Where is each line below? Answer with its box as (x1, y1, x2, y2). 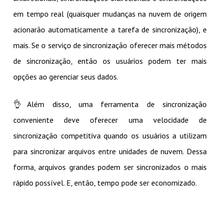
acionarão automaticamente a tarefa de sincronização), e (13, 25, 207, 35)
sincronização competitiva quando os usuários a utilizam (13, 131, 207, 141)
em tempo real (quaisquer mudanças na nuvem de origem (13, 9, 207, 19)
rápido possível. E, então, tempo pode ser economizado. (13, 178, 197, 188)
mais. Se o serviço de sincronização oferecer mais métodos (13, 40, 207, 51)
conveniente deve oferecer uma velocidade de (13, 115, 207, 125)
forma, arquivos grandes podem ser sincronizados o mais (13, 162, 207, 172)
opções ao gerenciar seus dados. (13, 72, 118, 82)
